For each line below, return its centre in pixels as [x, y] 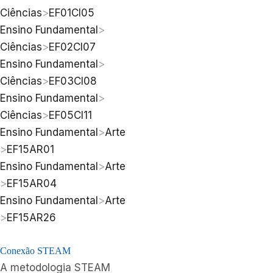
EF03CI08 [73, 81]
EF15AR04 [32, 184]
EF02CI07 [72, 47]
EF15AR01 [30, 150]
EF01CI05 [72, 13]
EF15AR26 [31, 218]
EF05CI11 [70, 115]
